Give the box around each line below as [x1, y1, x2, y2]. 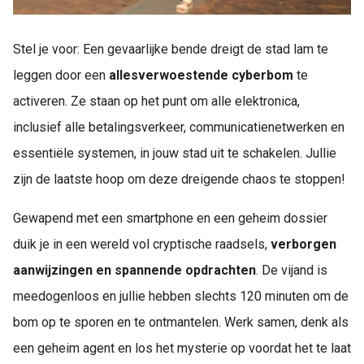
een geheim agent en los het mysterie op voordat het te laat [13, 340, 351, 357]
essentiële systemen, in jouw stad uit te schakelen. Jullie [13, 145, 336, 162]
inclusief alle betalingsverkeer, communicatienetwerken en [13, 119, 344, 136]
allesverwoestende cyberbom [109, 67, 293, 84]
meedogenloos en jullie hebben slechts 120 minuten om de [13, 288, 349, 305]
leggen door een [13, 67, 109, 84]
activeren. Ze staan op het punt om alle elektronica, [13, 93, 300, 110]
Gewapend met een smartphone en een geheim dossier [13, 210, 327, 227]
